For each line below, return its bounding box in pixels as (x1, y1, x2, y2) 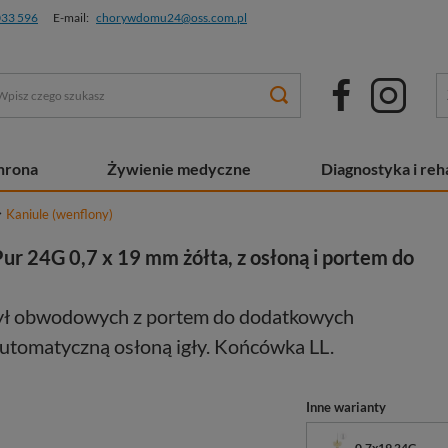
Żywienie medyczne (107, 159, 252, 178)
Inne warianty (306, 399, 387, 415)
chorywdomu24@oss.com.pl (96, 10, 247, 25)
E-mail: (53, 10, 89, 25)
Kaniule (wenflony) (6, 206, 113, 222)
